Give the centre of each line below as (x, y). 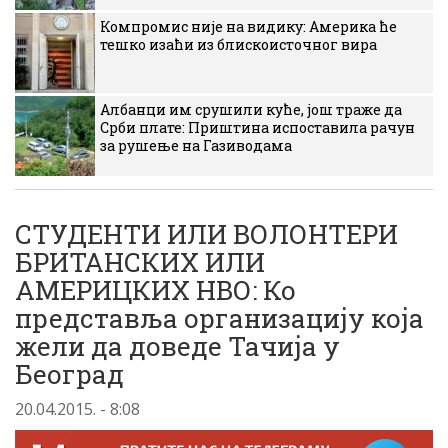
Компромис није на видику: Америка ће (248, 26)
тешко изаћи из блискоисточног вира (238, 44)
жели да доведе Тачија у (177, 346)
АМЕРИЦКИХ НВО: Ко (155, 290)
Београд (69, 374)
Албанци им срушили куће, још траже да (251, 109)
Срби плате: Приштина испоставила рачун (257, 127)
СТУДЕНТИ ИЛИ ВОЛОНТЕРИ (206, 234)
